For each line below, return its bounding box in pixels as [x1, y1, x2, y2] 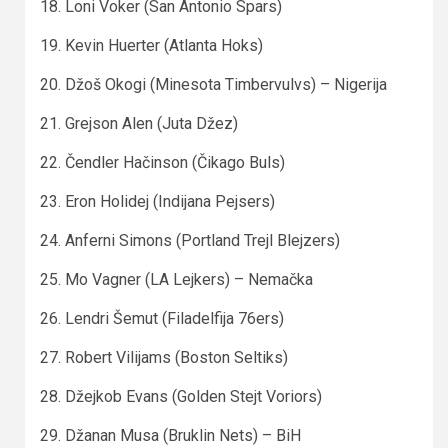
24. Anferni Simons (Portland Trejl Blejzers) [40, 230, 340, 250]
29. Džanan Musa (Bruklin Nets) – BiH [40, 425, 301, 445]
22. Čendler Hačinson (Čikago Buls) [40, 152, 285, 172]
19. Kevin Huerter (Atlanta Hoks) [40, 35, 263, 55]
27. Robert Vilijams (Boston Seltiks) [40, 347, 288, 367]
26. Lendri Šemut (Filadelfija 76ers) [40, 308, 284, 328]
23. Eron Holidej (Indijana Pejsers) [40, 191, 275, 211]
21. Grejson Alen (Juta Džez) [40, 113, 238, 133]
